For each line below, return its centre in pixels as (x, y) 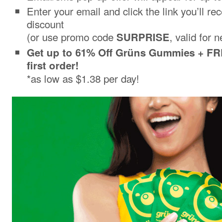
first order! (53, 65)
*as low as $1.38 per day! (83, 78)
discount (45, 24)
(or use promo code (70, 37)
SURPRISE (141, 37)
